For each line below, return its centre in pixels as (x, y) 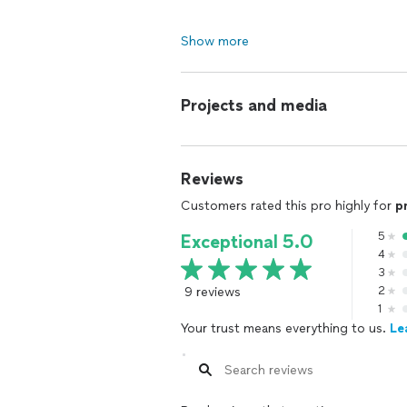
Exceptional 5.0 (247, 242)
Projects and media (254, 105)
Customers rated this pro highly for (288, 206)
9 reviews (213, 292)
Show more (215, 41)
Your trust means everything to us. (285, 328)
